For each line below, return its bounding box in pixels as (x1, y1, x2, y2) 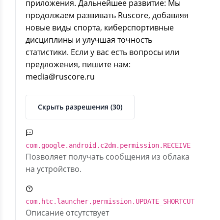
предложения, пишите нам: (26, 59, 131, 70)
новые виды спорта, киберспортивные (26, 22, 174, 33)
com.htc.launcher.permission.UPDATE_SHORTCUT (26, 197, 194, 205)
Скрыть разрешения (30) (38, 102, 122, 111)
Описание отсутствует (26, 207, 109, 218)
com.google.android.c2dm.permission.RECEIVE (26, 141, 191, 149)
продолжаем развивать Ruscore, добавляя (26, 10, 189, 21)
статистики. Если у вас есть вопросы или (26, 47, 179, 57)
